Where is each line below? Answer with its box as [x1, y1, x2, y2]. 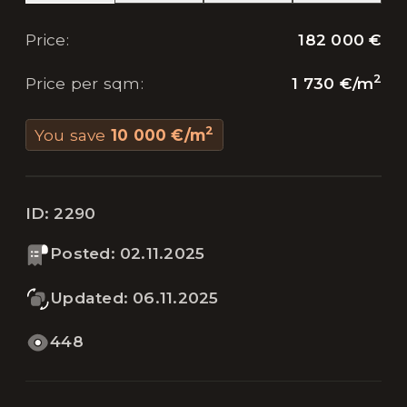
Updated [50, 287, 124, 307]
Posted [50, 243, 111, 263]
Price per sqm [25, 74, 141, 94]
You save [34, 124, 106, 144]
